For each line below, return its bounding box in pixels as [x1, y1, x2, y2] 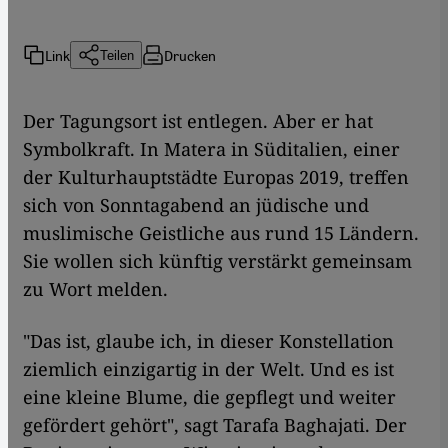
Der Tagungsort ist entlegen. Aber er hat [23, 109, 373, 134]
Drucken [164, 45, 216, 64]
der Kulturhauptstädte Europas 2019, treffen [23, 165, 409, 190]
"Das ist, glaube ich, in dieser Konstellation [23, 329, 394, 354]
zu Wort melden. [23, 277, 168, 302]
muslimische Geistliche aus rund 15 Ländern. [23, 221, 419, 246]
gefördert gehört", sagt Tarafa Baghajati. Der [23, 413, 407, 438]
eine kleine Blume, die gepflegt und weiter [23, 385, 396, 410]
